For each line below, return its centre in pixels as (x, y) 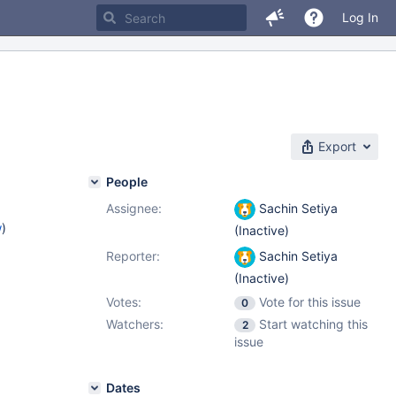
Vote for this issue (310, 302)
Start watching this (313, 324)
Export (337, 146)
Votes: (124, 302)
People (127, 182)
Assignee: (134, 208)
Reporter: (133, 256)
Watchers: (135, 324)
